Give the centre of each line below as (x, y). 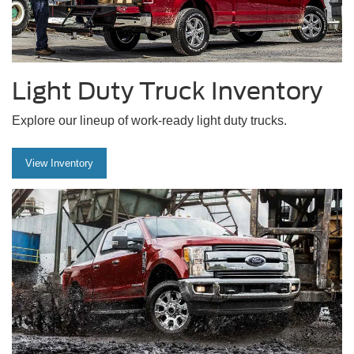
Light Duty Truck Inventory (167, 91)
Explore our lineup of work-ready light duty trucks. (149, 121)
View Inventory (59, 164)
